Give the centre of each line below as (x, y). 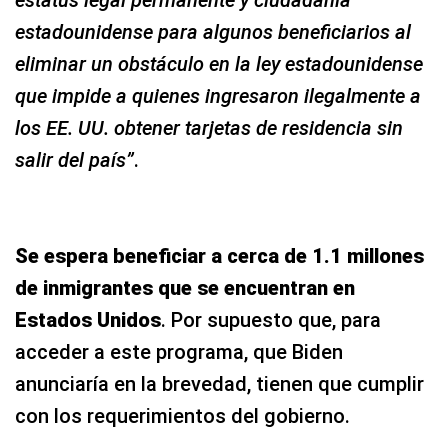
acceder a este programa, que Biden (179, 351)
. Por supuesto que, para (271, 319)
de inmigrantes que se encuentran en (185, 287)
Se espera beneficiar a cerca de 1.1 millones (219, 255)
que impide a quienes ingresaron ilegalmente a (218, 95)
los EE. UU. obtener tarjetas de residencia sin (209, 127)
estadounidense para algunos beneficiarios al (213, 31)
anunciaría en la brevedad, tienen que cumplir (219, 383)
